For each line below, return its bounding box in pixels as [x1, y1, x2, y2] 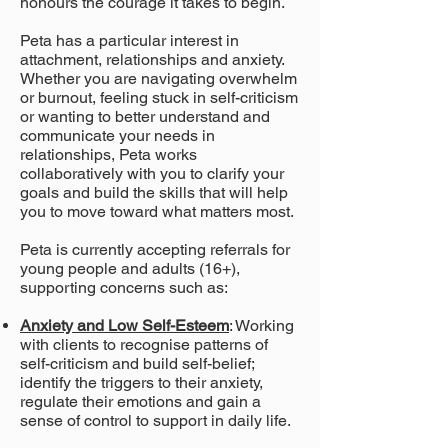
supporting [20, 278, 100, 297]
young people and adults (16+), [20, 259, 240, 278]
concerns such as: [100, 278, 228, 297]
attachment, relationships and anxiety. [20, 50, 284, 69]
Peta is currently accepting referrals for [20, 240, 290, 259]
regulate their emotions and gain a [20, 392, 261, 411]
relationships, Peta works [20, 145, 197, 164]
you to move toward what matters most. [20, 202, 294, 221]
